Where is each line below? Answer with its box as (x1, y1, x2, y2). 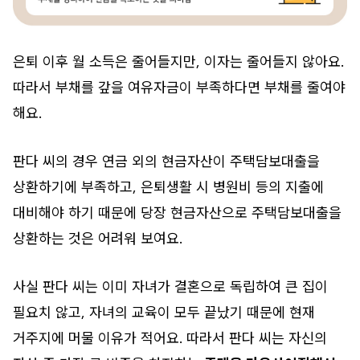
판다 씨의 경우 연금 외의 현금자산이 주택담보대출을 (13, 152, 320, 170)
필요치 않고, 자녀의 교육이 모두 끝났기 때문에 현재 (13, 303, 315, 321)
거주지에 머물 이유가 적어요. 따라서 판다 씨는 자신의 (13, 329, 327, 346)
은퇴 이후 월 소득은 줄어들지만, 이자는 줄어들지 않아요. (13, 52, 344, 70)
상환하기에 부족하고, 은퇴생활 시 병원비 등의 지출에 (13, 178, 324, 195)
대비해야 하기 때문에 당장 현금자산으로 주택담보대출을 (13, 203, 342, 221)
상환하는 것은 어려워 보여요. (13, 229, 182, 247)
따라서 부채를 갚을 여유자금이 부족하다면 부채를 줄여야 (13, 78, 346, 96)
